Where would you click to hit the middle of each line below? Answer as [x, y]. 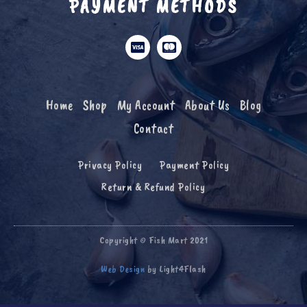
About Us [207, 105]
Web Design [123, 269]
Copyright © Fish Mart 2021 [153, 240]
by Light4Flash [175, 269]
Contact [153, 128]
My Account [146, 105]
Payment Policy [194, 164]
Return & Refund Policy [153, 186]
